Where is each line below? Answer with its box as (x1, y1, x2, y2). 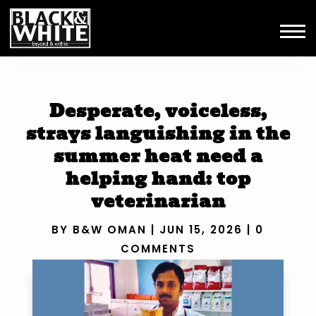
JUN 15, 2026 (159, 222, 243, 238)
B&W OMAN (73, 222, 147, 238)
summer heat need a (53, 141, 263, 170)
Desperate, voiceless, (49, 96, 267, 125)
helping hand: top (65, 164, 251, 193)
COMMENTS (120, 241, 195, 257)
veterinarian (90, 186, 226, 215)
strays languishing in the (25, 119, 291, 147)
